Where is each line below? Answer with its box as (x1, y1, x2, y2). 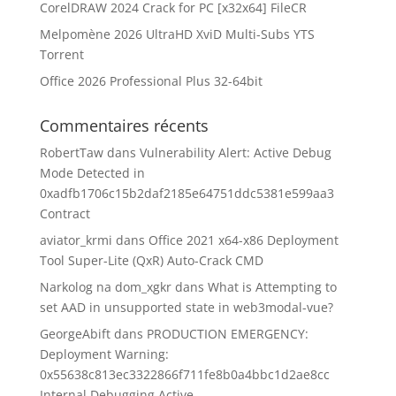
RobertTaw (39, 144, 103, 161)
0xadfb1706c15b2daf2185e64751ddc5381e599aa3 (39, 185, 334, 202)
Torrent (39, 46, 84, 63)
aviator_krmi (39, 232, 112, 248)
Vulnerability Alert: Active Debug (139, 144, 331, 161)
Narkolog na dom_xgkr (39, 278, 171, 295)
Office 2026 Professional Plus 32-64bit (39, 72, 263, 89)
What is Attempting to (207, 278, 337, 295)
